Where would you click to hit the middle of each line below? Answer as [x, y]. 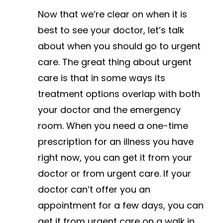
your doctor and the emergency [109, 110]
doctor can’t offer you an [94, 190]
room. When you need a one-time [113, 126]
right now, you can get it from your [115, 158]
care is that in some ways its [102, 78]
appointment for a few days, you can [121, 206]
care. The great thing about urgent [115, 62]
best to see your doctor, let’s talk [111, 30]
